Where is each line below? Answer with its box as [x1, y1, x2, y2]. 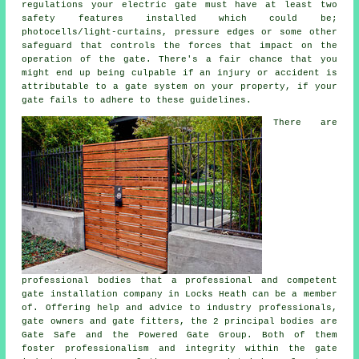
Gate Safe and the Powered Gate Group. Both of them [22, 330, 337, 341]
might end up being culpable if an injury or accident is [22, 68, 337, 79]
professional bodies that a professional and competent [22, 276, 337, 286]
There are [273, 118, 337, 128]
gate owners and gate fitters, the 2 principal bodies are [22, 317, 337, 327]
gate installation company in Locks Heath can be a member [22, 289, 337, 300]
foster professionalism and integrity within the [22, 344, 315, 354]
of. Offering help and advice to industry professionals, [22, 303, 337, 313]
